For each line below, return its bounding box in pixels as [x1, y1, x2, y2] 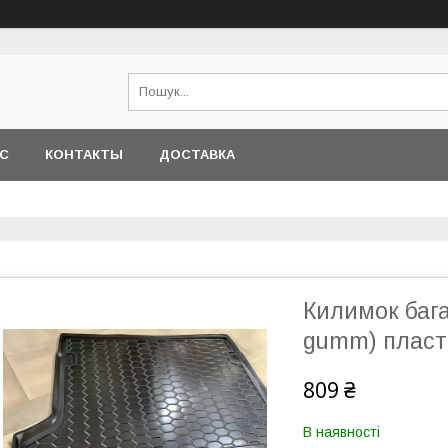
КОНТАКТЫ [45, 147, 123, 162]
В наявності [303, 424, 380, 440]
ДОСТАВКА [159, 147, 235, 162]
